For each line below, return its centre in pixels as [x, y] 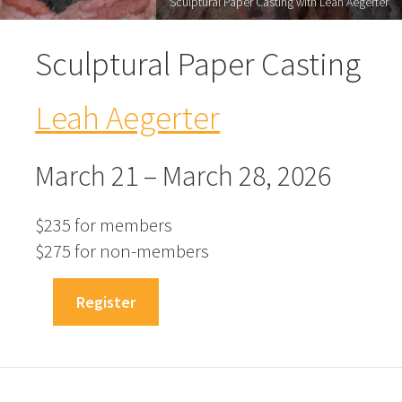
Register [106, 302]
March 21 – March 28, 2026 [184, 175]
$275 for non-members [122, 251]
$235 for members [104, 225]
